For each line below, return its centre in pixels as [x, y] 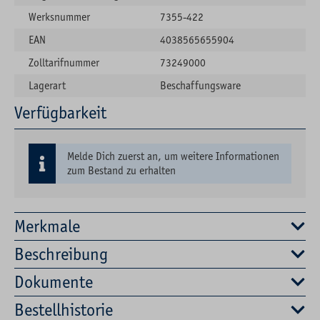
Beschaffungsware [200, 86]
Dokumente [54, 282]
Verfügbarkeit [60, 113]
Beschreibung [61, 254]
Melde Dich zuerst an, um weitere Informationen [173, 156]
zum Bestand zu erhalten [121, 171]
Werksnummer [59, 17]
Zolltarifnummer [64, 63]
